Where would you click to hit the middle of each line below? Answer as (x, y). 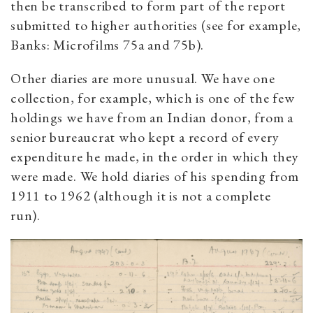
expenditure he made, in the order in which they (155, 156)
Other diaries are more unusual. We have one (143, 78)
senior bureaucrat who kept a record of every (145, 137)
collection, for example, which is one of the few (153, 97)
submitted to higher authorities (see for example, (156, 25)
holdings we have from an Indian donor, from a (152, 117)
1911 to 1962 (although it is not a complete (141, 195)
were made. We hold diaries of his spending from (155, 176)
